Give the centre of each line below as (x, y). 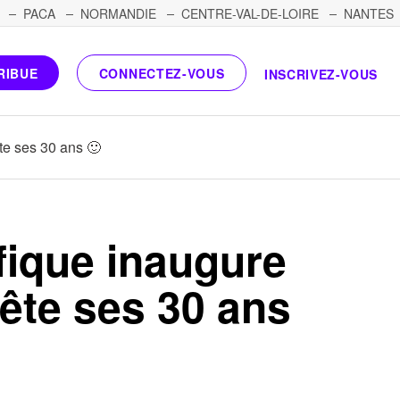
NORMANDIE (118, 13)
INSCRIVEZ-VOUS (321, 75)
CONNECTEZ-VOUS (162, 73)
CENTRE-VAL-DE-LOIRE (250, 13)
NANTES (369, 13)
